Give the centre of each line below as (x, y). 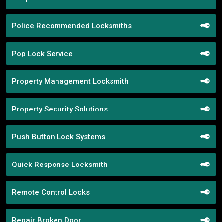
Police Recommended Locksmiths (72, 26)
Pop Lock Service (42, 53)
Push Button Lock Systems (58, 137)
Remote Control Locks (51, 192)
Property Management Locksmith (70, 81)
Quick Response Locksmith (60, 164)
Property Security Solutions (60, 109)
